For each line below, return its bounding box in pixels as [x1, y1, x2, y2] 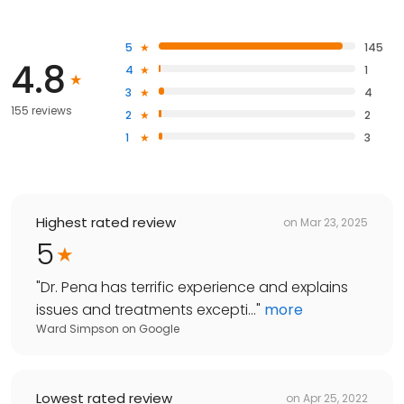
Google [139, 321, 179, 337]
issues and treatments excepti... [36, 299, 256, 321]
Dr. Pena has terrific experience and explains [41, 277, 348, 298]
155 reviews [11, 103, 72, 119]
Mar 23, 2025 [300, 214, 368, 230]
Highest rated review [36, 213, 176, 233]
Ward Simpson [36, 321, 119, 337]
